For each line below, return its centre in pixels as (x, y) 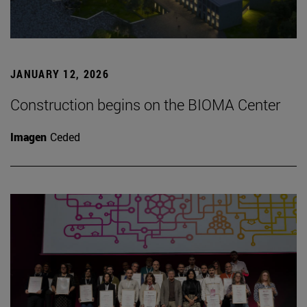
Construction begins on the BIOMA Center (145, 104)
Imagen (28, 136)
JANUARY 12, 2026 (60, 73)
